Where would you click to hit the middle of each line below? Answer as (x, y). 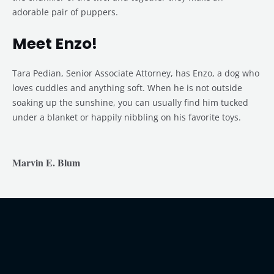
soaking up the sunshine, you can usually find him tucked (130, 103)
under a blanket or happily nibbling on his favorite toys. (127, 117)
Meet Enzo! (55, 44)
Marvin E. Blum (46, 162)
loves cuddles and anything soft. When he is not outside (127, 88)
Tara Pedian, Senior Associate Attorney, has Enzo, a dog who (136, 73)
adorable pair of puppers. (65, 12)
